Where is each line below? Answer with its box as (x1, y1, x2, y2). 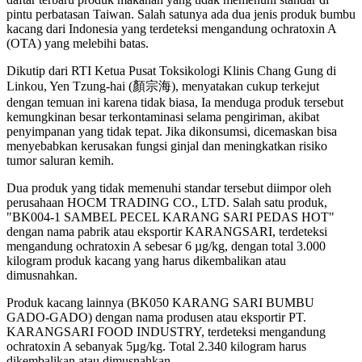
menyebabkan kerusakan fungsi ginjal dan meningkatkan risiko (6, 138, 327, 153)
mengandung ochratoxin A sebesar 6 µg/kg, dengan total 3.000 (6, 238, 326, 253)
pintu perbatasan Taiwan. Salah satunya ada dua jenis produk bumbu (6, 6, 356, 21)
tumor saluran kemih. (6, 153, 114, 167)
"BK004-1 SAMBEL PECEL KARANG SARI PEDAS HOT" (6, 209, 335, 224)
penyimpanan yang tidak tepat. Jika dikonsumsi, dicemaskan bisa (6, 124, 337, 138)
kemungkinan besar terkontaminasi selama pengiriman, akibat (6, 109, 319, 124)
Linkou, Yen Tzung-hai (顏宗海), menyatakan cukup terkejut (6, 78, 319, 93)
